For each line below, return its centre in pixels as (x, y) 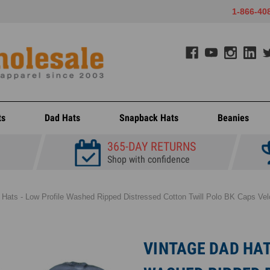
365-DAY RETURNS (151, 146)
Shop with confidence (148, 159)
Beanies (233, 118)
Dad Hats (63, 118)
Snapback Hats (149, 118)
